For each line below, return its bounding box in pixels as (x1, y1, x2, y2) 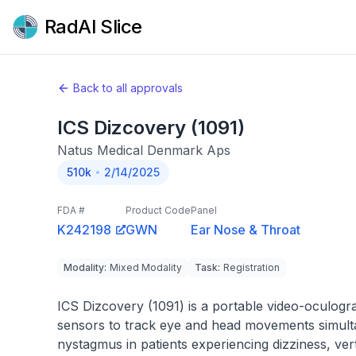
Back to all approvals (73, 81, 183, 95)
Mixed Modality (110, 261, 182, 273)
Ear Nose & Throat (191, 222, 300, 238)
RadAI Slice (44, 15, 142, 38)
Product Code (126, 204, 191, 216)
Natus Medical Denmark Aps (57, 142, 230, 158)
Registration (223, 261, 280, 273)
